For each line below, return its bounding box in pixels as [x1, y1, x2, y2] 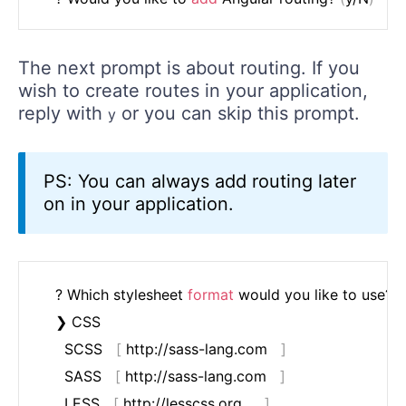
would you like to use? [234, 285, 397, 304]
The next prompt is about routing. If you [18, 57, 360, 80]
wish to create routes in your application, [18, 80, 368, 102]
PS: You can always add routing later [43, 170, 356, 193]
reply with [18, 102, 108, 125]
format [188, 285, 234, 304]
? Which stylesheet [55, 285, 188, 304]
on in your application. [43, 193, 234, 216]
